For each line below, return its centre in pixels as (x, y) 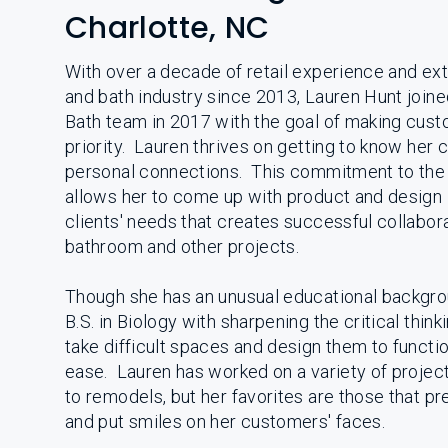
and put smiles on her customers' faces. (225, 421)
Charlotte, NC (167, 28)
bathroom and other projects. (182, 246)
